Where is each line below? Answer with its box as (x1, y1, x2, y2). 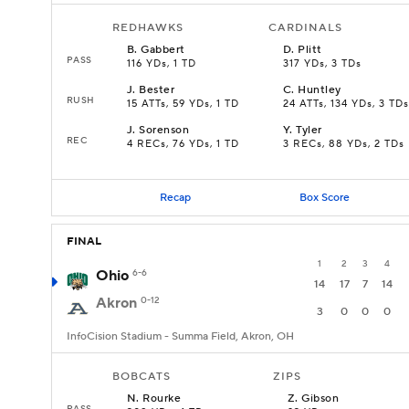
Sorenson (139, 123, 190, 137)
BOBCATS (112, 370, 171, 383)
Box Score (299, 190, 350, 204)
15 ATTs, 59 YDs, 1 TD (127, 98, 239, 110)
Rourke (142, 392, 182, 405)
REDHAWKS (112, 21, 184, 35)
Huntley (298, 83, 341, 97)
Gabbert (141, 43, 185, 57)
